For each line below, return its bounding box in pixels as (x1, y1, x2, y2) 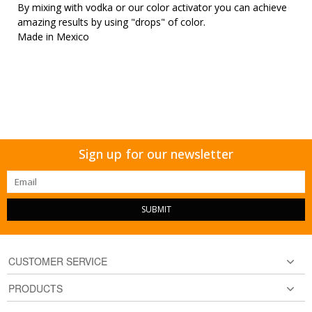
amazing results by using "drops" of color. (17, 15, 205, 29)
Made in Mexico (17, 30, 89, 44)
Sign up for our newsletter (79, 146, 233, 163)
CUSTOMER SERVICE (8, 254, 107, 269)
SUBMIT (141, 203, 171, 216)
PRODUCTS (8, 281, 63, 296)
